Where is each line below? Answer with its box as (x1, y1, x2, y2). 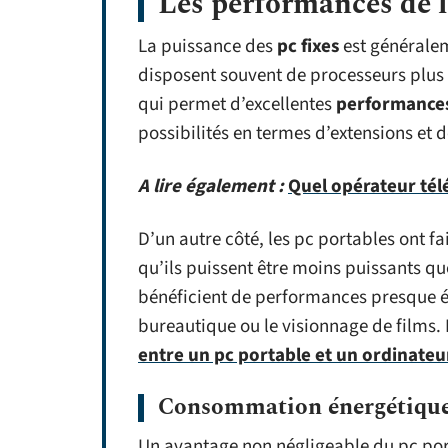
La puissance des (138, 33, 277, 60)
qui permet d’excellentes (138, 91, 336, 118)
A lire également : (138, 173, 284, 200)
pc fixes (277, 33, 339, 60)
